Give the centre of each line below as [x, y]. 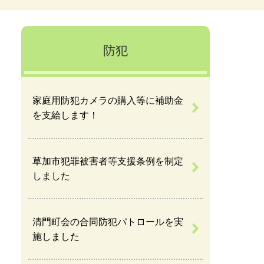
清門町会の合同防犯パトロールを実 [108, 222]
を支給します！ [66, 115]
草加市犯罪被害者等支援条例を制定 [108, 161]
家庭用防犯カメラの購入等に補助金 [108, 101]
